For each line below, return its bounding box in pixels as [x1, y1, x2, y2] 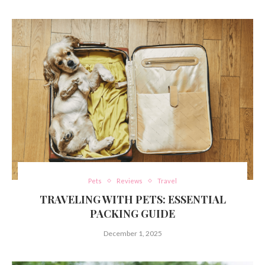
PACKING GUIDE [90, 206, 175, 221]
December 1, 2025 [103, 229, 162, 238]
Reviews [117, 177, 143, 185]
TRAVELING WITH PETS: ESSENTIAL [39, 192, 226, 207]
